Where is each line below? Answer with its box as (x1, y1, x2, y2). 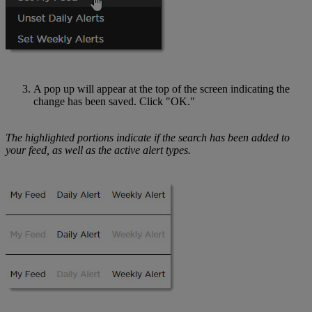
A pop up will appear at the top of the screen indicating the (33, 82, 290, 95)
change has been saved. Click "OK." (33, 95, 195, 107)
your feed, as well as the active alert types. (6, 143, 191, 156)
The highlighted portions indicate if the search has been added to (6, 131, 290, 143)
